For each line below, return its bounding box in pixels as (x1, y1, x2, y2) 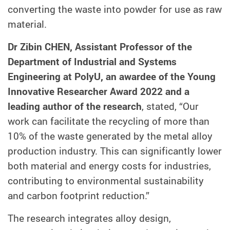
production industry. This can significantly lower (8, 144, 222, 158)
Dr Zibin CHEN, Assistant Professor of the (8, 40, 192, 54)
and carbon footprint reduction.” (8, 189, 149, 203)
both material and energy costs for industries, (8, 159, 211, 173)
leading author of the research (8, 100, 142, 113)
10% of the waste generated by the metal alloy (8, 129, 213, 143)
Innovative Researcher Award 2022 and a (8, 85, 189, 99)
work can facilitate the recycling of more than (8, 114, 209, 128)
